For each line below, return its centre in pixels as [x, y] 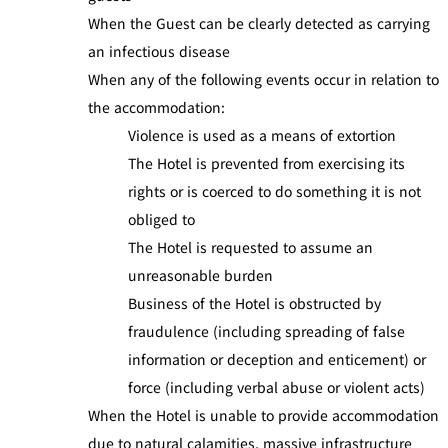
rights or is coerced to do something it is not [274, 190]
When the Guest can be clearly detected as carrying [259, 22]
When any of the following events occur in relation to [263, 78]
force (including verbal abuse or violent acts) [276, 386]
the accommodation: [156, 106]
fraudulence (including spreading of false [266, 330]
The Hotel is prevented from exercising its [266, 162]
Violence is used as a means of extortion [262, 134]
